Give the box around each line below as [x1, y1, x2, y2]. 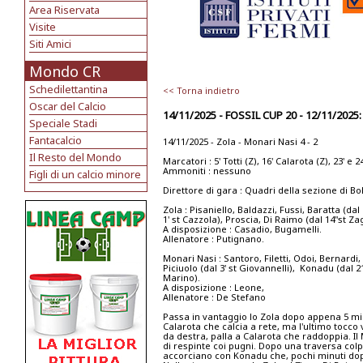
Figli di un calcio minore [29, 167, 141, 181]
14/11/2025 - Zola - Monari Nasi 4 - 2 [163, 135, 318, 147]
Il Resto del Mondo [29, 150, 122, 164]
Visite [29, 19, 56, 34]
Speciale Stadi [29, 116, 97, 130]
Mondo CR [29, 62, 100, 81]
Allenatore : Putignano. [163, 233, 264, 245]
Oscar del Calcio [29, 99, 106, 113]
